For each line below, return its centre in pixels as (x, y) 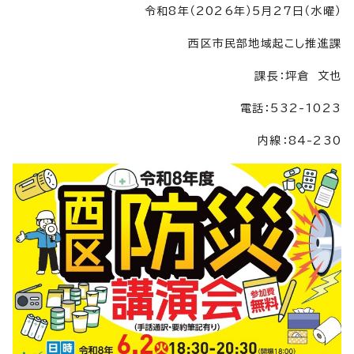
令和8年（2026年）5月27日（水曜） (243, 11)
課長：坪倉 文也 (298, 75)
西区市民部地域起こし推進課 (265, 43)
